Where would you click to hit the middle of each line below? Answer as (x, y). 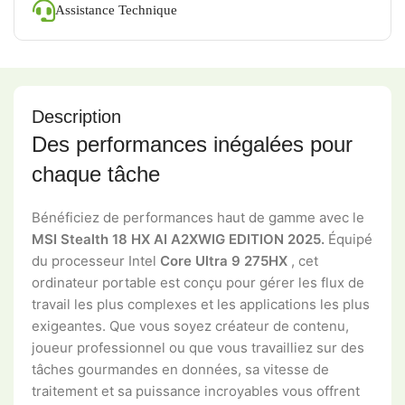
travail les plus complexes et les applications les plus (201, 304)
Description (76, 116)
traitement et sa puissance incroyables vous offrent (196, 391)
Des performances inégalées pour (192, 144)
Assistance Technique (117, 10)
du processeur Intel (96, 260)
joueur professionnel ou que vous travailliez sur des (198, 347)
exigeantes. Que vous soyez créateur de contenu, (190, 325)
